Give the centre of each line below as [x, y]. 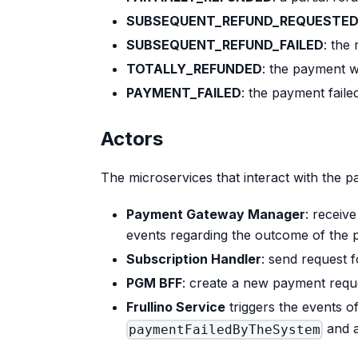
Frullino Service [176, 306]
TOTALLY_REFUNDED [194, 68]
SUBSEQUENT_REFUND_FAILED [225, 44]
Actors [132, 138]
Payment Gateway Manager [216, 214]
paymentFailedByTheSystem [225, 329]
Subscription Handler [194, 259]
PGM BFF [154, 282]
